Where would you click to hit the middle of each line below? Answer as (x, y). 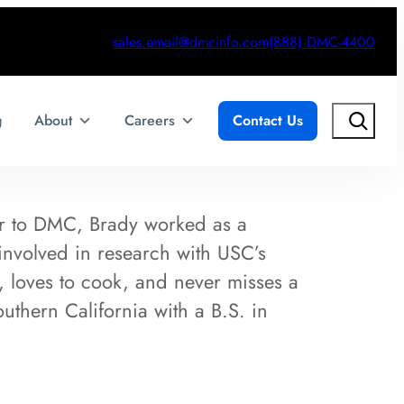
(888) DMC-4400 (322, 41)
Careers (150, 121)
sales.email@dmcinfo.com (191, 41)
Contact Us (268, 121)
